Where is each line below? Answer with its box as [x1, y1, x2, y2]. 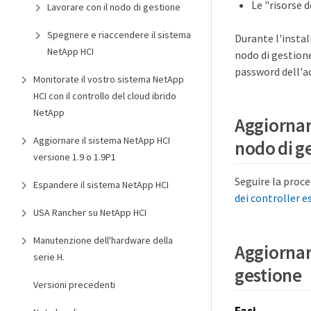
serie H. [33, 251, 65, 263]
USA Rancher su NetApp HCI [33, 206, 146, 219]
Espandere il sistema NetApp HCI [33, 178, 169, 191]
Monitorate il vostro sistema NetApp [33, 73, 184, 85]
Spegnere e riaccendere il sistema [47, 28, 191, 41]
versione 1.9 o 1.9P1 [33, 151, 116, 163]
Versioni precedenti [33, 278, 115, 291]
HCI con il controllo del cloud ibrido [33, 90, 176, 102]
